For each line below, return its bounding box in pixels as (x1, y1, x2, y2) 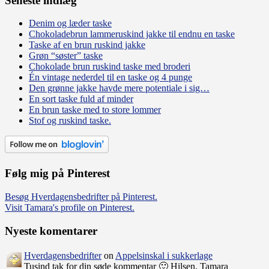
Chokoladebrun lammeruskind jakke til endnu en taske (29, 29, 235, 40)
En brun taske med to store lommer (29, 104, 161, 115)
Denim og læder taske (29, 18, 112, 29)
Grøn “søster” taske (29, 50, 103, 61)
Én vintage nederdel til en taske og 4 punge (29, 72, 192, 83)
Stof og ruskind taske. (29, 115, 111, 126)
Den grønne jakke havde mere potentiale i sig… (29, 83, 210, 94)
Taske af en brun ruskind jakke (29, 40, 145, 50)
